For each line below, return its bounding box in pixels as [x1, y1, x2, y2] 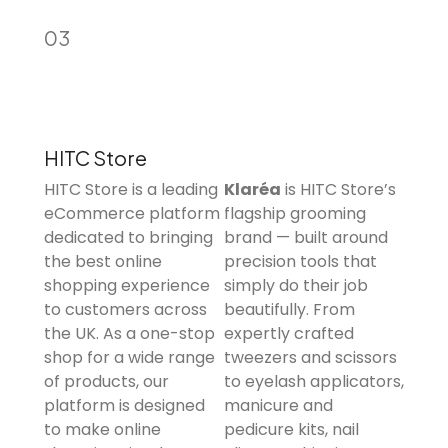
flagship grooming [224, 201, 366, 225]
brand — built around [224, 225, 388, 249]
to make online [44, 417, 161, 441]
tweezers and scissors [224, 345, 397, 369]
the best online [44, 249, 162, 273]
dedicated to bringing [44, 225, 213, 249]
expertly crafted [224, 321, 354, 345]
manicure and [224, 393, 333, 417]
